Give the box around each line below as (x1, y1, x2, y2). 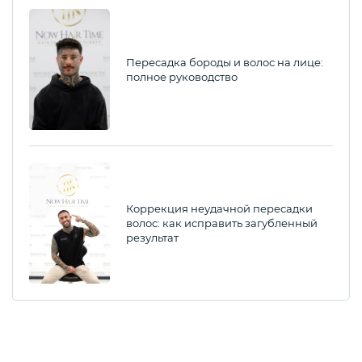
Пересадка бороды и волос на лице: (126, 55, 323, 69)
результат (126, 230, 179, 244)
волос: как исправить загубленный (126, 216, 318, 229)
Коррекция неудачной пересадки (126, 201, 313, 215)
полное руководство (126, 69, 238, 83)
